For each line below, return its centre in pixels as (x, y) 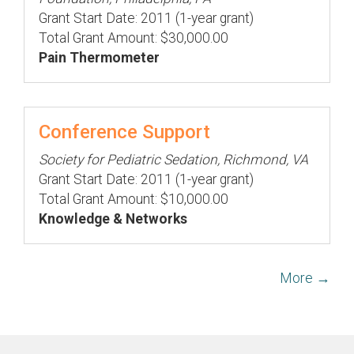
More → (305, 277)
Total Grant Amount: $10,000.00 (134, 199)
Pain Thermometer (99, 58)
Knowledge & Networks (113, 218)
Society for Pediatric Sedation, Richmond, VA (173, 159)
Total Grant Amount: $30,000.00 (134, 38)
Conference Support (124, 132)
